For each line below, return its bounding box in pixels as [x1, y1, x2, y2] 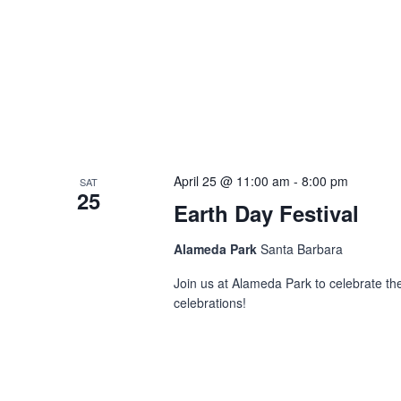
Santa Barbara [260, 239, 344, 258]
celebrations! [174, 293, 247, 311]
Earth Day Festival [174, 197, 360, 228]
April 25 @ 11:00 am [174, 171, 291, 190]
